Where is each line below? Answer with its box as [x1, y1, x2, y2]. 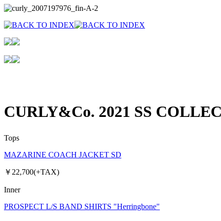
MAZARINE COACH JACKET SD [4, 150, 121, 159]
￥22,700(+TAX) [4, 167, 59, 176]
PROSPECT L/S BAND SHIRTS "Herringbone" [4, 202, 160, 211]
